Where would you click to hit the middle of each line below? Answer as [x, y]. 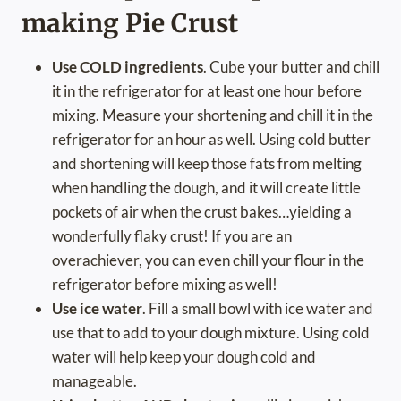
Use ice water [97, 309]
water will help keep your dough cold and [184, 357]
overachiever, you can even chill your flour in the [208, 260]
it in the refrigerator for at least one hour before [207, 91]
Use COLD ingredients [128, 67]
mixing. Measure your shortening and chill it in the [213, 115]
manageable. [94, 381]
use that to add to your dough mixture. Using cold [211, 333]
